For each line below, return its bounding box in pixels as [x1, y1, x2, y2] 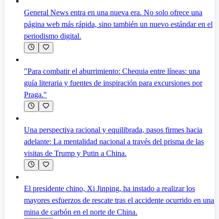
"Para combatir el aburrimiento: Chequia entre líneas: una [24, 66, 200, 75]
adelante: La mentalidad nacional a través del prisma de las [24, 137, 204, 146]
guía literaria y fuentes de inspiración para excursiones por [24, 78, 202, 87]
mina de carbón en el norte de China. [24, 207, 137, 216]
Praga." [24, 90, 47, 99]
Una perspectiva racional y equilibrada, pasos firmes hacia [24, 125, 202, 134]
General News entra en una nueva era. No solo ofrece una [24, 8, 202, 17]
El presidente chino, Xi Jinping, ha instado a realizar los [24, 184, 195, 193]
